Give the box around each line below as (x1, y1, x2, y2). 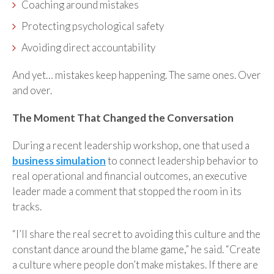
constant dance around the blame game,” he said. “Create (12, 242, 261, 256)
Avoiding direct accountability (21, 40, 155, 54)
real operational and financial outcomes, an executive (12, 169, 247, 182)
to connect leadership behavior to (106, 154, 258, 167)
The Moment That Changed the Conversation (12, 111, 234, 124)
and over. (12, 83, 52, 97)
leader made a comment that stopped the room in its (12, 184, 242, 198)
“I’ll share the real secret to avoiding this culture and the (12, 227, 261, 240)
